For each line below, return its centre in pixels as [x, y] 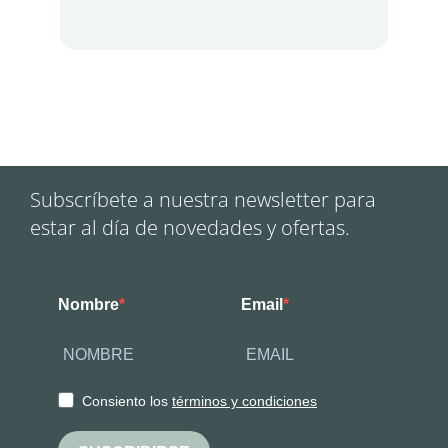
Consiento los [127, 401]
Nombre [88, 305]
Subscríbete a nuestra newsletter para [203, 200]
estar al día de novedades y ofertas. [190, 228]
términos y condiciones [244, 401]
